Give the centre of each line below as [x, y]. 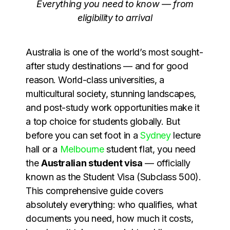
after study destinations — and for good [107, 66]
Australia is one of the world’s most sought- [114, 52]
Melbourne [82, 149]
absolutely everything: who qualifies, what [111, 204]
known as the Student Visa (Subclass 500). [113, 177]
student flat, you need [150, 149]
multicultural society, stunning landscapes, [111, 93]
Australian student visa [92, 163]
